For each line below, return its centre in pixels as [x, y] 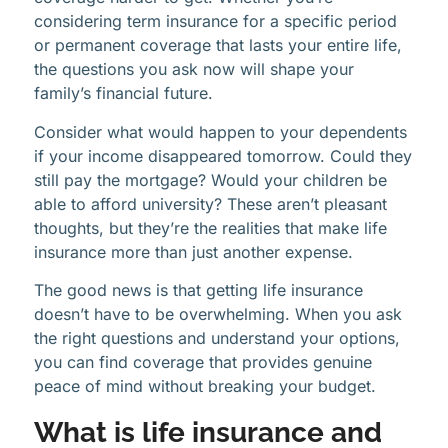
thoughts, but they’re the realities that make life [210, 227]
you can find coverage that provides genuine [203, 362]
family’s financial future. [123, 93]
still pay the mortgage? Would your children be [210, 179]
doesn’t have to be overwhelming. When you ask [218, 314]
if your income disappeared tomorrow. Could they [223, 155]
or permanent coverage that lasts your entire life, [218, 45]
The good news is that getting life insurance [198, 290]
